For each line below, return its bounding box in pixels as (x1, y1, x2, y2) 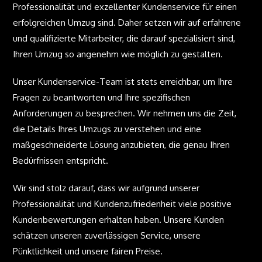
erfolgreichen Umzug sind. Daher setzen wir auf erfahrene (13, 17, 242, 28)
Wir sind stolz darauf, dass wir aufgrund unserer (13, 182, 200, 194)
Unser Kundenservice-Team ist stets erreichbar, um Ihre (13, 76, 233, 87)
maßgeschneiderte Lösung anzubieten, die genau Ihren (13, 139, 230, 150)
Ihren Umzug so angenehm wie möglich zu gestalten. (13, 49, 223, 60)
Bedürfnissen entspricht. (13, 155, 109, 166)
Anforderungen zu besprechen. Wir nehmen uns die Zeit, (13, 108, 237, 119)
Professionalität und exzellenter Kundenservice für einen (13, 1, 237, 12)
